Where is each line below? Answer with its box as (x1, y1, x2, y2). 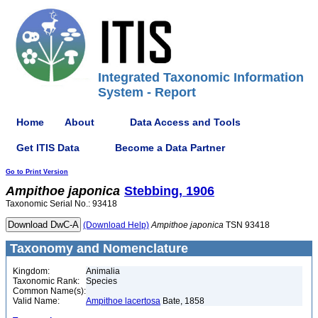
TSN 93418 (224, 220, 270, 230)
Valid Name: (13, 296, 60, 306)
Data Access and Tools (130, 116, 241, 128)
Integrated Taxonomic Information (98, 70, 304, 84)
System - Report (98, 85, 196, 99)
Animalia (86, 266, 120, 276)
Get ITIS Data (16, 141, 79, 153)
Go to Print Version (6, 168, 68, 175)
